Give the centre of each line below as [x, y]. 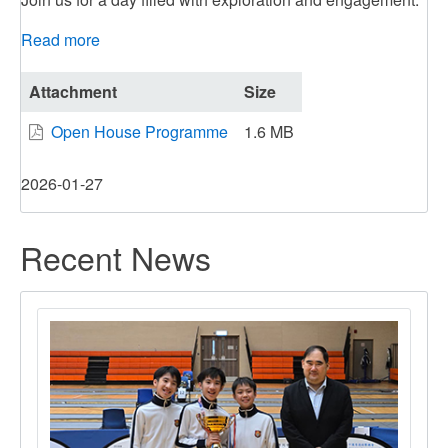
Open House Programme [139, 132]
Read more [60, 40]
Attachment [73, 92]
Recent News [115, 257]
